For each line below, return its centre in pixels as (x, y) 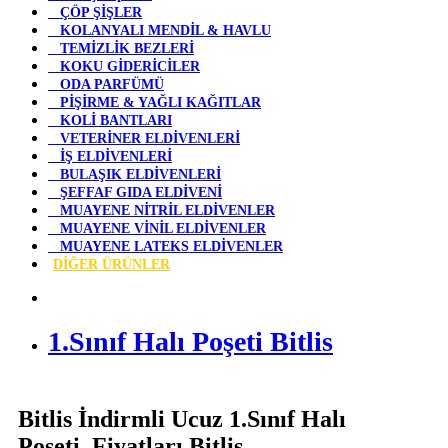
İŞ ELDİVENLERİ (110, 156)
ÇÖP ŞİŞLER (95, 12)
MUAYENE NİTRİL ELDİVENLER (161, 210)
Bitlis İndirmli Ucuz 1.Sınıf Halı (182, 419)
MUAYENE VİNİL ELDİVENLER (157, 228)
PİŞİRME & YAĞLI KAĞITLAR (154, 102)
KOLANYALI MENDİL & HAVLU (159, 30)
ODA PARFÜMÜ (106, 84)
